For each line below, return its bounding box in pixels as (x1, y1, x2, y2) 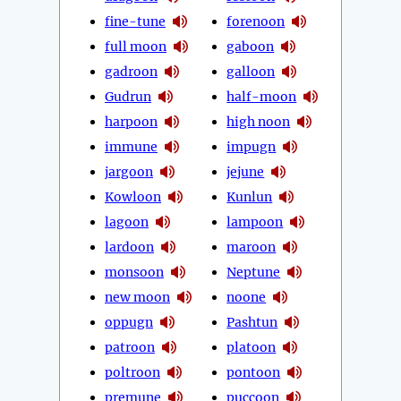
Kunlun (226, 188, 273, 205)
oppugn (105, 313, 153, 330)
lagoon (105, 213, 149, 230)
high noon (226, 113, 291, 130)
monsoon (105, 263, 164, 280)
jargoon (105, 163, 153, 180)
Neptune (226, 263, 281, 280)
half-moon (226, 88, 297, 105)
